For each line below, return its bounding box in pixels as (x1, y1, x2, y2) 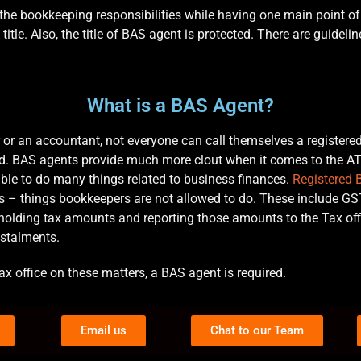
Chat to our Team (210, 322, 304, 338)
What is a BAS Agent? (87, 93, 274, 117)
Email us (81, 322, 127, 338)
